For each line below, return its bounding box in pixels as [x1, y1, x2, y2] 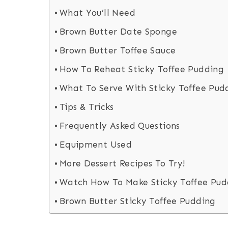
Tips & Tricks [59, 101, 114, 112]
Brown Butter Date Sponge [59, 26, 177, 37]
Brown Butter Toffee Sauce [59, 45, 176, 56]
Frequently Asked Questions [59, 120, 180, 131]
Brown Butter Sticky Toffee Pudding [59, 195, 216, 207]
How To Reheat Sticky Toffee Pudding [59, 64, 224, 75]
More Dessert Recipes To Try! [59, 158, 186, 169]
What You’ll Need [59, 7, 135, 18]
